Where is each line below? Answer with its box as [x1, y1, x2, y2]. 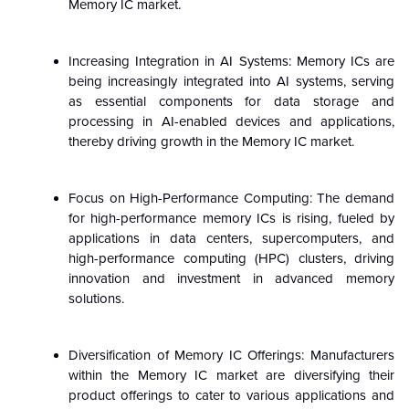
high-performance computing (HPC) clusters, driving [68, 249, 394, 267]
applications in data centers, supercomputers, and [68, 229, 394, 246]
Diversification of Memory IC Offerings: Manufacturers [68, 346, 394, 363]
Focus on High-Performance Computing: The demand [68, 189, 394, 206]
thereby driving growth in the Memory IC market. [68, 132, 354, 150]
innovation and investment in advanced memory [68, 269, 394, 287]
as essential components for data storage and [68, 92, 394, 110]
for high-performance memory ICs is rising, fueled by [68, 209, 394, 226]
